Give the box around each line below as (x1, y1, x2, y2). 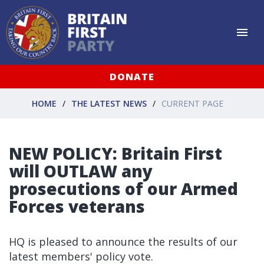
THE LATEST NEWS (71, 97, 147, 109)
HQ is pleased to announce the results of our (9, 235, 237, 249)
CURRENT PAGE (161, 97, 223, 109)
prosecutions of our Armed (9, 177, 238, 200)
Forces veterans (9, 195, 145, 217)
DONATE (110, 70, 154, 83)
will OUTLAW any (9, 160, 153, 182)
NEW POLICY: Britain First (9, 142, 222, 164)
